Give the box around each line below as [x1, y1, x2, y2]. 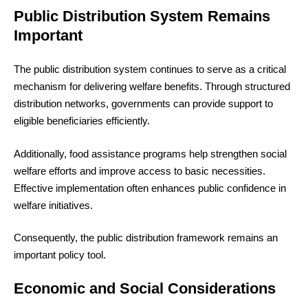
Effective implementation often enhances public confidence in [14, 181, 286, 194]
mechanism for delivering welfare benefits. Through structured [14, 80, 290, 93]
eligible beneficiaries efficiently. [14, 115, 150, 127]
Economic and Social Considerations [14, 279, 276, 297]
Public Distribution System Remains [14, 7, 270, 25]
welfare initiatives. [14, 199, 93, 211]
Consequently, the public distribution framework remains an [14, 232, 278, 244]
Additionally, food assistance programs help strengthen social [14, 147, 287, 159]
